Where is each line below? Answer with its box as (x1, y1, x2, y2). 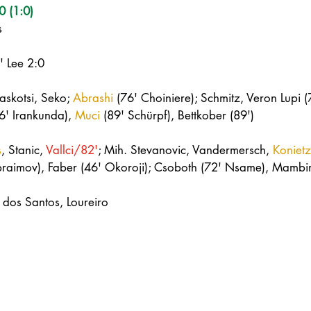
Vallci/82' (46, 142, 98, 158)
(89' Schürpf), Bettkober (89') (100, 108, 254, 124)
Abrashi (73, 90, 113, 106)
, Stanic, (1, 142, 46, 158)
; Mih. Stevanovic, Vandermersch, (98, 142, 273, 158)
